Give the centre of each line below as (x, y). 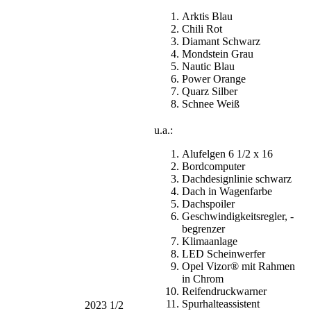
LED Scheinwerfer (224, 253)
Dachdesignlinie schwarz (237, 178)
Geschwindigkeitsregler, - (238, 216)
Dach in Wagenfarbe (227, 191)
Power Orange (214, 78)
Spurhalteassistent (221, 303)
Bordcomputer (213, 166)
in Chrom (203, 278)
